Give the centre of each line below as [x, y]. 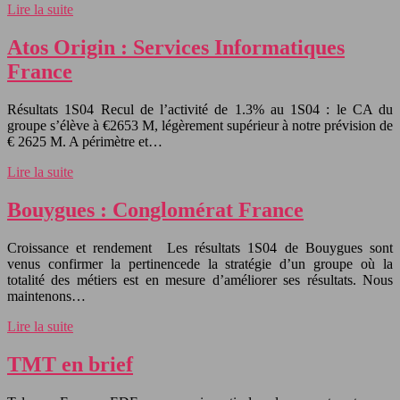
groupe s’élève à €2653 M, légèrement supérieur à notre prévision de [200, 126]
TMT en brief [70, 364]
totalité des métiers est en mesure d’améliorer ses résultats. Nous [200, 279]
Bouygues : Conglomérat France [155, 209]
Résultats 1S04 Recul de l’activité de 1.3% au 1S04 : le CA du [200, 110]
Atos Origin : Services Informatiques [176, 48]
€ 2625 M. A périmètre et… [85, 142]
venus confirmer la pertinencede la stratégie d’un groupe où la [200, 263]
